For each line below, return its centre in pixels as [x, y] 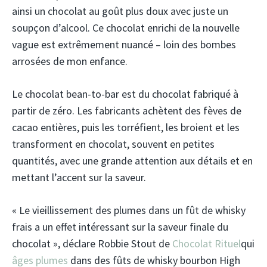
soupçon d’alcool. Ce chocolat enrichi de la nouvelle [126, 27]
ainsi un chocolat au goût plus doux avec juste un [120, 11]
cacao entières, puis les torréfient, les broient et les [126, 127]
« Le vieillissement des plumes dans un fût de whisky [129, 210]
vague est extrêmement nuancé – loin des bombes [124, 44]
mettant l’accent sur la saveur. [79, 177]
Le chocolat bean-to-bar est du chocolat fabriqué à [125, 94]
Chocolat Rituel [207, 243]
